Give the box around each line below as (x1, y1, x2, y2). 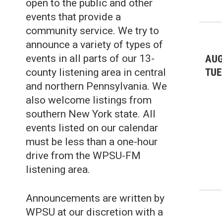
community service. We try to (26, 25, 159, 37)
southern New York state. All (26, 108, 156, 120)
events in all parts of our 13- (26, 53, 155, 64)
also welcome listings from (26, 94, 152, 106)
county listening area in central (26, 66, 166, 78)
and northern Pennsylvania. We (26, 80, 167, 92)
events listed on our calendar (26, 122, 158, 134)
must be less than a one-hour (26, 136, 158, 148)
